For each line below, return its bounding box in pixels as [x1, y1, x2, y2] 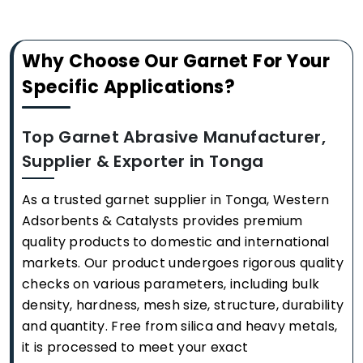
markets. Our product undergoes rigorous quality [22, 253, 344, 272]
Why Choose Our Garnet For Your [22, 48, 330, 74]
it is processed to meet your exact [22, 337, 249, 357]
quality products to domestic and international [22, 232, 330, 251]
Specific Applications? [22, 74, 235, 100]
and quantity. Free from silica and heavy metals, [22, 316, 338, 335]
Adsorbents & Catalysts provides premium [22, 211, 303, 230]
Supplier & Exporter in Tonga [22, 149, 264, 173]
